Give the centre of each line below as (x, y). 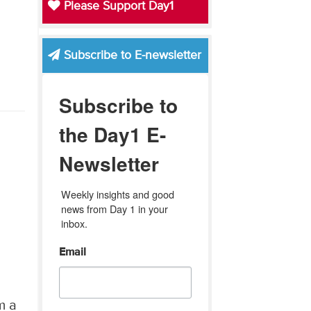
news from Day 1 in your (114, 208)
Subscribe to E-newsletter (131, 55)
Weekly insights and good (117, 194)
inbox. (74, 223)
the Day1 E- (112, 134)
